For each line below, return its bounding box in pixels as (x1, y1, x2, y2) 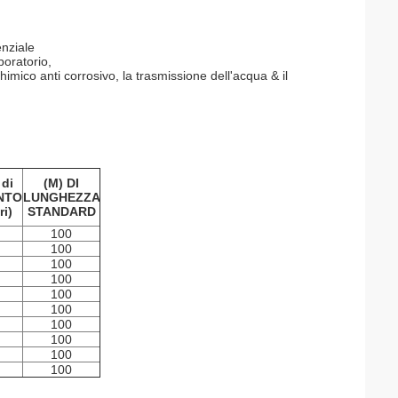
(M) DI (44, 176, 79, 190)
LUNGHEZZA (23, 190, 100, 204)
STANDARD (27, 204, 96, 219)
